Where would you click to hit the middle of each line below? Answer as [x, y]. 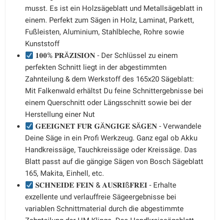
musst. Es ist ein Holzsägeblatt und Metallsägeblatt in [114, 8]
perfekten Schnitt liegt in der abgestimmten [96, 67]
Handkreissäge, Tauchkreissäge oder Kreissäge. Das [111, 150]
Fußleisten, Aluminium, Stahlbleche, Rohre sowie [105, 32]
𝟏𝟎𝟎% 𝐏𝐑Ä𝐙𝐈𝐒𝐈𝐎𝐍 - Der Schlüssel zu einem [106, 55]
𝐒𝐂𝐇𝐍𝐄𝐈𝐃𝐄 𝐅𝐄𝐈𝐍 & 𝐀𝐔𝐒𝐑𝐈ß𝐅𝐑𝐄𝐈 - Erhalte [105, 185]
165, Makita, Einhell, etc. [65, 173]
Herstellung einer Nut [60, 114]
